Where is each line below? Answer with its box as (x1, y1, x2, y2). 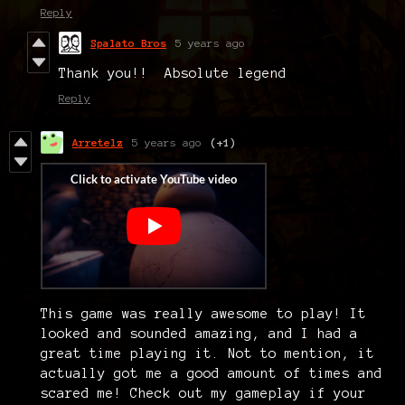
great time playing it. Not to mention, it (41, 345, 374, 361)
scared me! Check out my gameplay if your (41, 385, 366, 400)
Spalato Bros (90, 36, 166, 49)
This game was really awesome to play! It (41, 306, 366, 321)
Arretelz (72, 136, 123, 148)
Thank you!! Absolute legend (59, 65, 287, 80)
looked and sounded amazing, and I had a (41, 325, 358, 341)
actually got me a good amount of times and (41, 365, 382, 381)
